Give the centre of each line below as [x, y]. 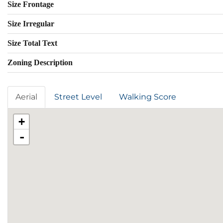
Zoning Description [40, 63]
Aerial [26, 97]
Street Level [78, 97]
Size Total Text [32, 43]
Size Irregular [31, 24]
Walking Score [148, 97]
